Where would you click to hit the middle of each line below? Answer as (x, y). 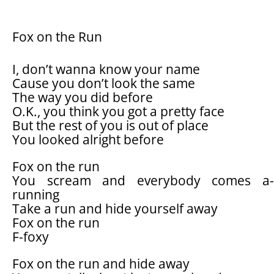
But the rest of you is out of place (110, 125)
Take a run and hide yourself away (115, 208)
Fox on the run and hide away (101, 263)
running (36, 194)
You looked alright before (88, 139)
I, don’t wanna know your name (106, 69)
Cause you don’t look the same (104, 83)
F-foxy (31, 236)
